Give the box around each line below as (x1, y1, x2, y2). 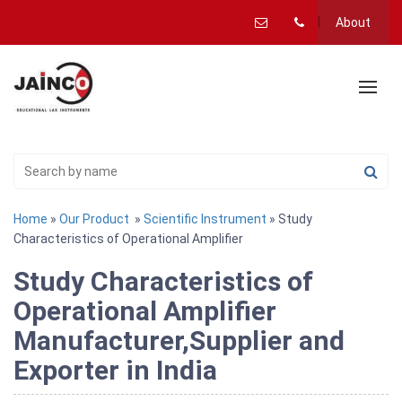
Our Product (59, 212, 129, 227)
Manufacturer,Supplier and (13, 325, 345, 357)
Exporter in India (13, 354, 217, 387)
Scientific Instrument (144, 212, 267, 227)
